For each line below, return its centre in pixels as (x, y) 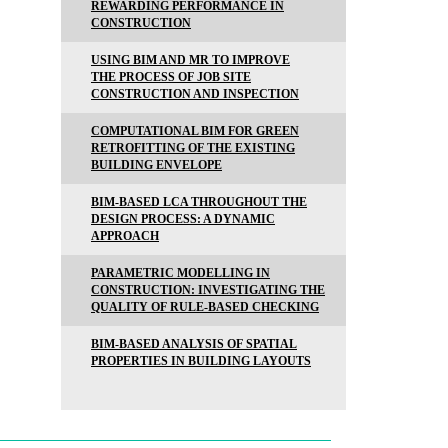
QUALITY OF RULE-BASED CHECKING (205, 306)
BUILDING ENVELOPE (156, 164)
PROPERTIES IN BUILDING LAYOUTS (201, 360)
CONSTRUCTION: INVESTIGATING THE (208, 289)
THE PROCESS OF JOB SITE (171, 76)
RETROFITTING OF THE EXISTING (193, 147)
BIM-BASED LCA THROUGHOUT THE (199, 201)
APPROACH (125, 235)
